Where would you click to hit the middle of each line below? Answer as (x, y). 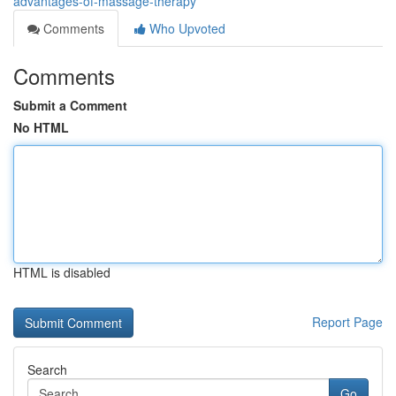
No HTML (41, 127)
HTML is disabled (62, 272)
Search (47, 369)
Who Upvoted (186, 28)
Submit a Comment (70, 105)
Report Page (347, 322)
